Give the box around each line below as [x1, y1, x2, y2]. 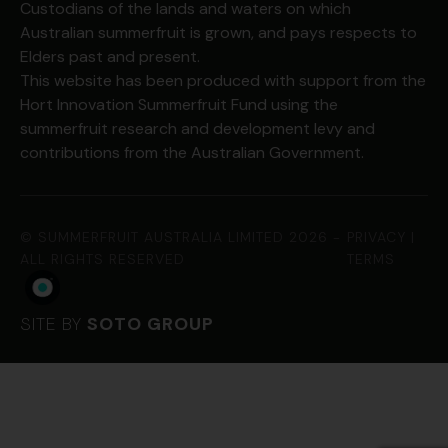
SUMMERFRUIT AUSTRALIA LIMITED [38, 228, 284, 247]
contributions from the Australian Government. [20, 142, 364, 164]
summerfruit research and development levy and [20, 118, 375, 140]
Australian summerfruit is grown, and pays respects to [20, 22, 417, 44]
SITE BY [20, 312, 87, 337]
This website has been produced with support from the [20, 70, 426, 92]
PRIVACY [347, 228, 407, 247]
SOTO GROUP [87, 312, 214, 337]
